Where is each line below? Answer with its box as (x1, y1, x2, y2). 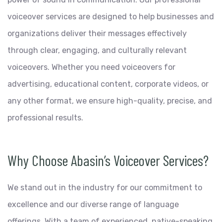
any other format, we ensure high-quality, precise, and (7, 96, 212, 106)
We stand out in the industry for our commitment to (7, 183, 202, 192)
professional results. (7, 113, 83, 122)
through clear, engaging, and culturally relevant (7, 46, 187, 55)
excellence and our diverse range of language (7, 200, 179, 209)
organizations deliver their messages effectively (7, 29, 187, 38)
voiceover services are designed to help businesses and (7, 12, 214, 21)
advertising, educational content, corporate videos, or (7, 79, 209, 89)
